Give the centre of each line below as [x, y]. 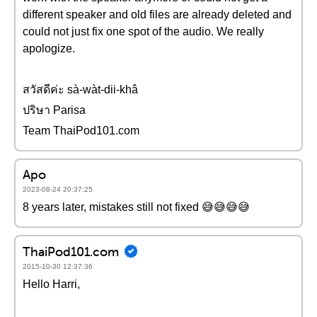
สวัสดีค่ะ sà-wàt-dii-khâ [80, 90]
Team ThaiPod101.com [81, 131]
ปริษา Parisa [54, 110]
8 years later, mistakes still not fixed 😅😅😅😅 [136, 207]
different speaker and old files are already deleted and [157, 15]
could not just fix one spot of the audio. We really [143, 31]
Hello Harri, [51, 284]
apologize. [49, 48]
